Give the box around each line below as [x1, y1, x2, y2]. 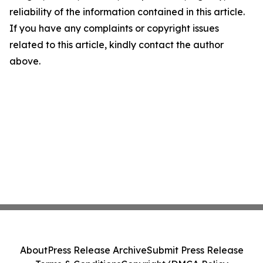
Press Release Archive [47, 244, 147, 256]
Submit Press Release [146, 244, 244, 256]
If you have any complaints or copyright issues [9, 22, 219, 34]
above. [9, 55, 41, 67]
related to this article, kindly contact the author [9, 38, 224, 50]
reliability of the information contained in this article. [9, 5, 245, 18]
